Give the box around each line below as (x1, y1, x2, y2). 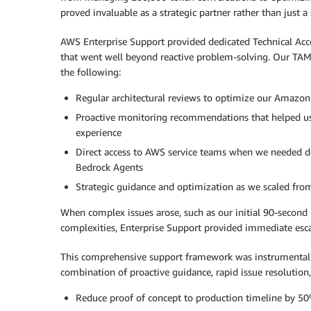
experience (76, 126, 121, 139)
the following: (60, 66, 121, 78)
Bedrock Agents (76, 161, 143, 174)
